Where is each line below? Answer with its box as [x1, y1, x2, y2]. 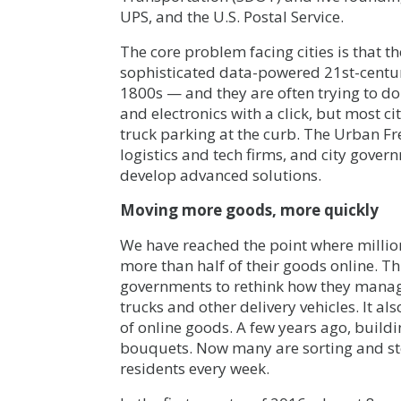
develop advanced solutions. [120, 165, 322, 186]
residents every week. [120, 358, 270, 380]
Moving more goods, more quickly [120, 200, 380, 221]
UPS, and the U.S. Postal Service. [120, 6, 345, 28]
